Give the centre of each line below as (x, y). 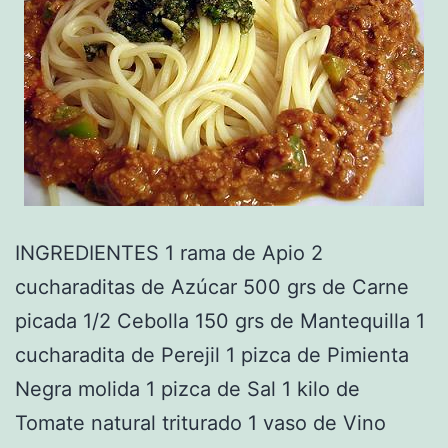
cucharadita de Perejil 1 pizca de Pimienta (212, 355)
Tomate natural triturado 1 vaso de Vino (200, 423)
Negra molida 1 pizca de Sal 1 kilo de (187, 389)
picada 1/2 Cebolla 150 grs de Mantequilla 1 (220, 321)
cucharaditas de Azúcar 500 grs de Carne (212, 287)
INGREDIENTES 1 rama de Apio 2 (169, 253)
